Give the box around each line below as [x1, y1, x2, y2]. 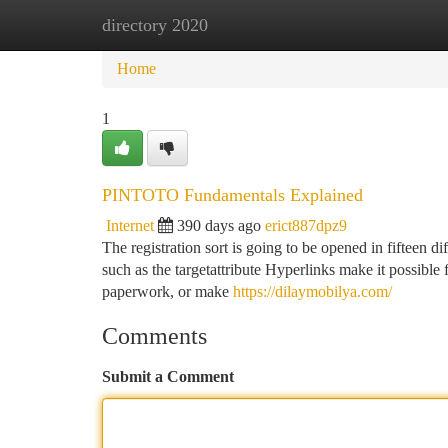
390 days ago [177, 217, 261, 234]
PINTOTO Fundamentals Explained [102, 185, 363, 205]
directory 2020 [102, 15, 208, 35]
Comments [102, 323, 207, 349]
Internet [106, 217, 154, 234]
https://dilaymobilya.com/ [233, 283, 392, 300]
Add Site [344, 16, 400, 33]
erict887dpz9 [265, 217, 347, 234]
